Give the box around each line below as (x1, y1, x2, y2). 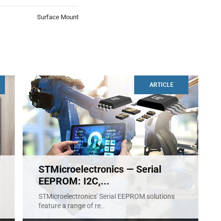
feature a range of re (38, 201, 101, 210)
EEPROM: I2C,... (38, 175, 110, 187)
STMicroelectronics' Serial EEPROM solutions (38, 192, 175, 200)
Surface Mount (37, 13, 78, 21)
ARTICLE (149, 80, 174, 88)
